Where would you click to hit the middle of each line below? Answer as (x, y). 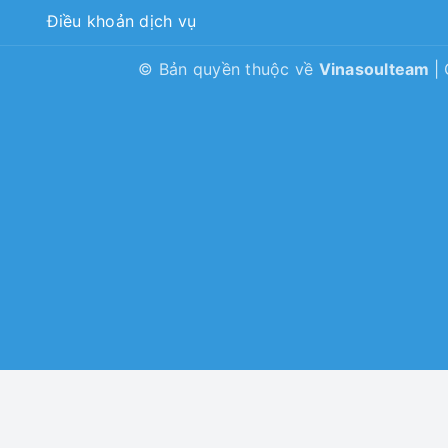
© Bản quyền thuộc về (228, 69)
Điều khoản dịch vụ (121, 21)
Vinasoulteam (376, 69)
